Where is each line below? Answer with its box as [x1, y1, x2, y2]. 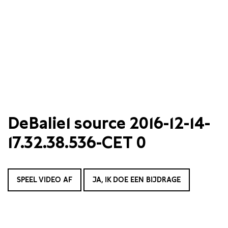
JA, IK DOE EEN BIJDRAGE [93, 176, 181, 184]
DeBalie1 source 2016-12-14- [8, 113, 210, 133]
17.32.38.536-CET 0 [8, 132, 146, 152]
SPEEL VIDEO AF [17, 176, 72, 184]
